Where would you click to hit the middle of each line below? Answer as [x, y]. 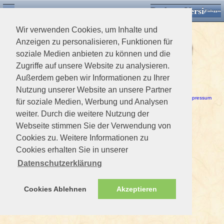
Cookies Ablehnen [55, 189]
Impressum [199, 98]
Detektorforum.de [71, 11]
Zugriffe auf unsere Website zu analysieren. [93, 66]
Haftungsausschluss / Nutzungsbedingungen [71, 98]
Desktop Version [182, 11]
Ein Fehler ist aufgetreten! [52, 81]
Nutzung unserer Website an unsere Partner [94, 90]
